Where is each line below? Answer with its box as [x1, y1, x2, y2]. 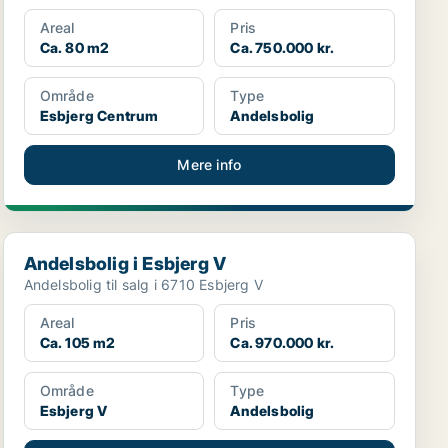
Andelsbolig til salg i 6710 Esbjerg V [23, 276, 264, 294]
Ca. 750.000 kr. [230, 39, 335, 57]
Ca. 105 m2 [39, 334, 116, 352]
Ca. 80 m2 [39, 39, 110, 57]
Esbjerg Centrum [39, 107, 159, 125]
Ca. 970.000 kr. [230, 334, 335, 352]
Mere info [177, 156, 242, 174]
